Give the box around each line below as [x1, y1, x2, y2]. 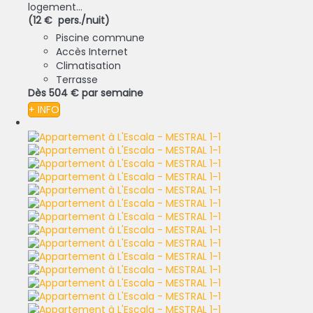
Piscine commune [56, 31, 145, 45]
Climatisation [56, 59, 121, 73]
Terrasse [56, 73, 98, 87]
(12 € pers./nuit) [28, 13, 110, 28]
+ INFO [29, 103, 59, 117]
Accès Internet [56, 45, 128, 59]
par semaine [82, 86, 143, 101]
